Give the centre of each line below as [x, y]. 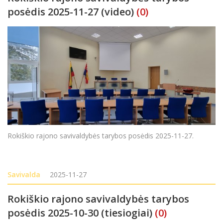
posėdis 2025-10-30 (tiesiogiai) [80, 213]
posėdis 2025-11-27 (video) [71, 11]
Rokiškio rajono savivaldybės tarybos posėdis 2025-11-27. [101, 135]
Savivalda [24, 174]
